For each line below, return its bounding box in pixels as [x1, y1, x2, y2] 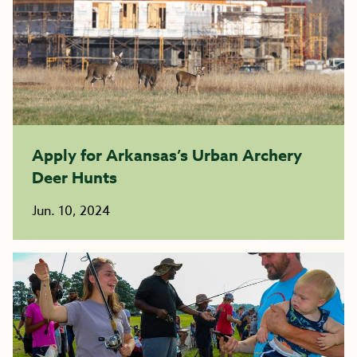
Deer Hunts [32, 167, 117, 188]
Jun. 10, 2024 [32, 202, 110, 221]
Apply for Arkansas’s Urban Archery [32, 144, 302, 166]
